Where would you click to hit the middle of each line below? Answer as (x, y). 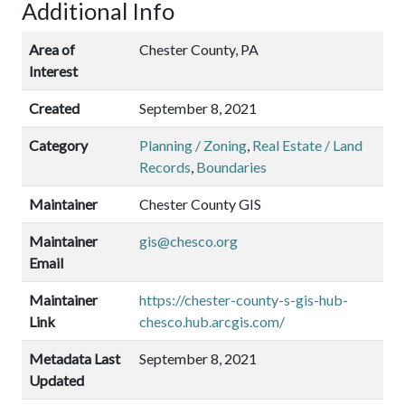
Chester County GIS (200, 203)
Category (58, 145)
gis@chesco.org (188, 240)
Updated (57, 380)
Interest (53, 71)
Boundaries (231, 166)
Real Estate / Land (307, 145)
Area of (52, 49)
